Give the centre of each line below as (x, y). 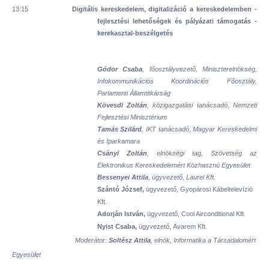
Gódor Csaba (120, 69)
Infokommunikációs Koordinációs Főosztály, (177, 81)
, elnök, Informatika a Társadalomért (203, 240)
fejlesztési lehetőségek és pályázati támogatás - (177, 21)
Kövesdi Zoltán (122, 105)
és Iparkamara (118, 141)
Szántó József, (121, 189)
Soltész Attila (130, 240)
